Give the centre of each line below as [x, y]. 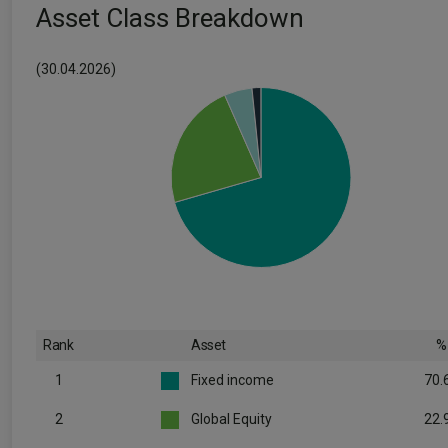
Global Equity [231, 419]
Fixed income [232, 380]
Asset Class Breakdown [170, 18]
